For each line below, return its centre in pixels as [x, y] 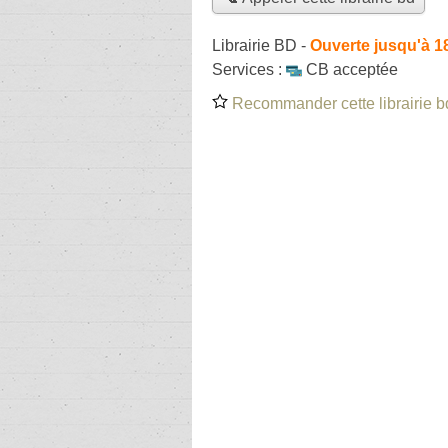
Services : [249, 69]
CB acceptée [352, 69]
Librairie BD [254, 45]
